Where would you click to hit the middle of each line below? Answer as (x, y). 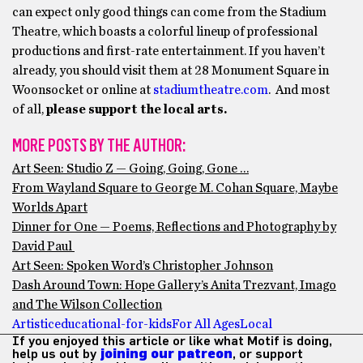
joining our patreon (166, 354)
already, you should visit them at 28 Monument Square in (171, 70)
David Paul (43, 246)
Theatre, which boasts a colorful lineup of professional (165, 32)
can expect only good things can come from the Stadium (169, 12)
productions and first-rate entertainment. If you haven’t (169, 51)
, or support (268, 354)
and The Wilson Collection (87, 305)
